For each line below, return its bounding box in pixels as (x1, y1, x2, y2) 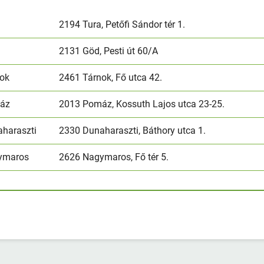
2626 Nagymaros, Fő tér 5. (59, 151, 169, 163)
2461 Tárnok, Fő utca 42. (59, 71, 163, 83)
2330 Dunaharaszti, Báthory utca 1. (59, 124, 206, 136)
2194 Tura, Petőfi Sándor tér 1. (59, 18, 186, 30)
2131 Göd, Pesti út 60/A (59, 45, 159, 57)
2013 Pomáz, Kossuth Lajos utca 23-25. (59, 98, 225, 110)
